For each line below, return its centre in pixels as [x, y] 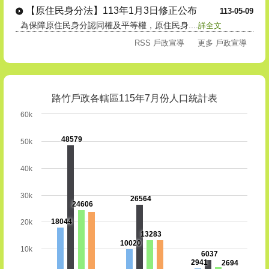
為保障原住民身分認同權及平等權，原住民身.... [107, 26]
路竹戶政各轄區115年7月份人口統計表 [134, 98]
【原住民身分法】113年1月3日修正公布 [111, 11]
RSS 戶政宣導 [159, 43]
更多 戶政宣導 [222, 43]
